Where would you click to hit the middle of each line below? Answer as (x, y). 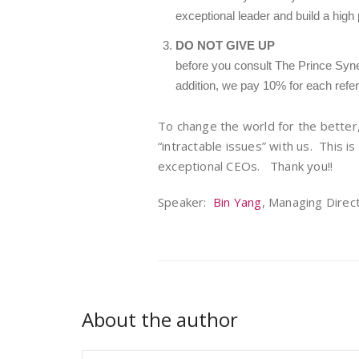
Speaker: (186, 202)
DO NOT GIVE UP (225, 45)
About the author (160, 319)
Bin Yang (238, 202)
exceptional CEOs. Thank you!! (246, 166)
